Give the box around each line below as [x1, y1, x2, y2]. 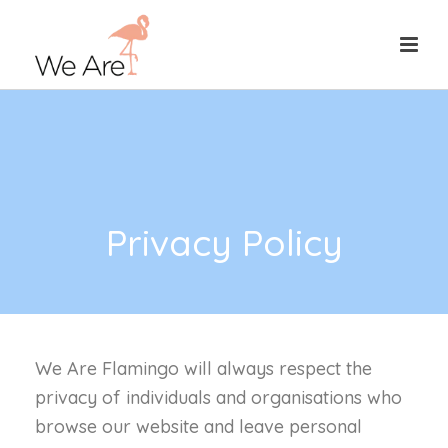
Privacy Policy [105, 220, 343, 265]
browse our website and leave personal [35, 415, 362, 438]
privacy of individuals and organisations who [35, 386, 402, 409]
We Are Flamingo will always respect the [35, 357, 372, 380]
